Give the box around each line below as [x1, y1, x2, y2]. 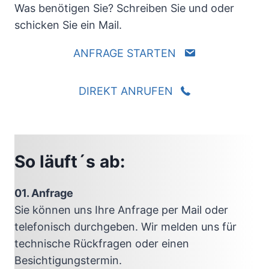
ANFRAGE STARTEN [73, 47, 176, 60]
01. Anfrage [14, 187, 73, 200]
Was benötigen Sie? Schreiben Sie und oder [14, 2, 234, 15]
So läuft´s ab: [14, 151, 125, 172]
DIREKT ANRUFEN [79, 84, 173, 97]
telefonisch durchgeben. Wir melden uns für [14, 220, 237, 234]
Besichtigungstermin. [14, 254, 122, 267]
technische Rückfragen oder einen [14, 237, 189, 250]
